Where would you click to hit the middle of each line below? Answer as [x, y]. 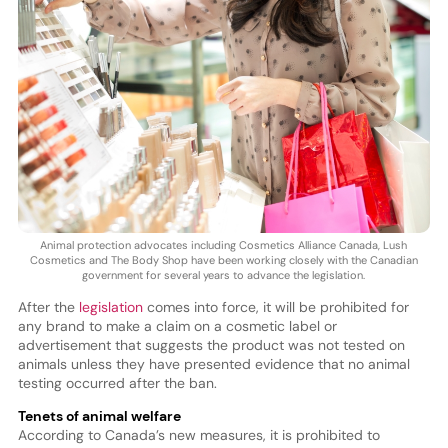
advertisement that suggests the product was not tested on [211, 345]
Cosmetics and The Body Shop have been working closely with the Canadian [223, 260]
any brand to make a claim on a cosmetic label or [177, 326]
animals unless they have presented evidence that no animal [213, 364]
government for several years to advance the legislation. [224, 275]
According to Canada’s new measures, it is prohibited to [198, 435]
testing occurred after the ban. [117, 383]
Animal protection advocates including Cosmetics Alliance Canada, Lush [224, 245]
